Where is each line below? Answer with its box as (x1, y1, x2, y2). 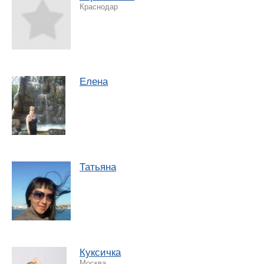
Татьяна (80, 161, 116, 173)
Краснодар (80, 2, 118, 11)
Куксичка (80, 246, 121, 258)
